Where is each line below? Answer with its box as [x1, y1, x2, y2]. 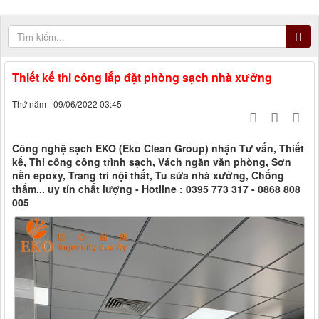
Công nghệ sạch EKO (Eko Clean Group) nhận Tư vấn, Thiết [12, 141, 304, 156]
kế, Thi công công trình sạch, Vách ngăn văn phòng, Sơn [12, 155, 291, 169]
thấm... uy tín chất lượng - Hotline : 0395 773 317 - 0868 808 [12, 182, 300, 197]
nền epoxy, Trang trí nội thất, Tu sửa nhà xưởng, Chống [12, 168, 284, 183]
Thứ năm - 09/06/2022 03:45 [12, 98, 122, 110]
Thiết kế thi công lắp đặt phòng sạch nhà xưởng [12, 69, 272, 86]
